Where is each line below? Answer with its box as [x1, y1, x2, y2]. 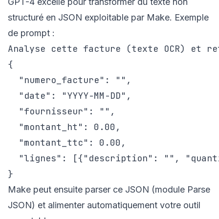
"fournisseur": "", [8, 106, 115, 117]
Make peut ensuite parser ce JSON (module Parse [8, 184, 210, 195]
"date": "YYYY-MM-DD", [8, 90, 131, 101]
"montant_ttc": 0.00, [8, 137, 126, 148]
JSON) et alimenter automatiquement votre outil [8, 200, 200, 210]
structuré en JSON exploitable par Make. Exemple [8, 12, 209, 22]
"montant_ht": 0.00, [8, 121, 121, 132]
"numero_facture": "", [8, 74, 131, 86]
